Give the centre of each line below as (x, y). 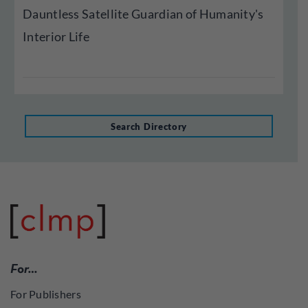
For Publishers (46, 294)
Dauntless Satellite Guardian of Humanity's (143, 14)
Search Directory (149, 126)
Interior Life (56, 36)
